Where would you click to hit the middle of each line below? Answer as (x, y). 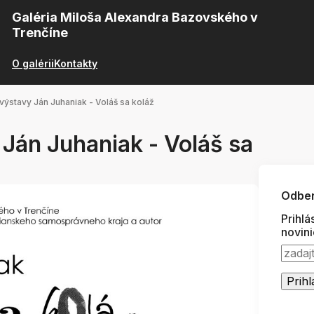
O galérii (33, 63)
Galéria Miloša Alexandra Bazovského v (135, 17)
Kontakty (76, 63)
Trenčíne (40, 33)
